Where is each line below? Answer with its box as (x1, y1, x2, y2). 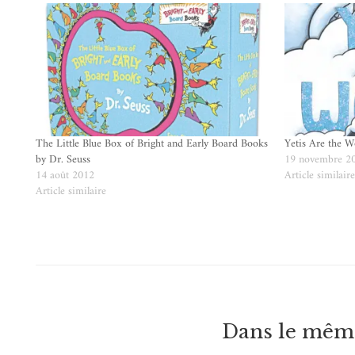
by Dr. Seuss (36, 150, 90, 170)
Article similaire (36, 181, 106, 202)
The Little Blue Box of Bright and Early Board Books (36, 134, 268, 155)
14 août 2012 (36, 166, 94, 186)
